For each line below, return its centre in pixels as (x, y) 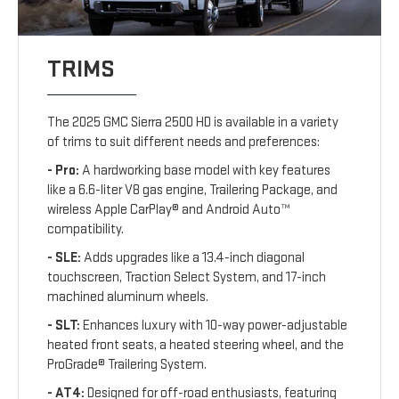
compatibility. (86, 230)
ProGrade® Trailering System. (127, 365)
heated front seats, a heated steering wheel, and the (196, 346)
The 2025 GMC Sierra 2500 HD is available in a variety (193, 123)
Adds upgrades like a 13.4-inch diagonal (193, 258)
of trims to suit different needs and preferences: (184, 142)
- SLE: (65, 258)
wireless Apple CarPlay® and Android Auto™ (169, 210)
